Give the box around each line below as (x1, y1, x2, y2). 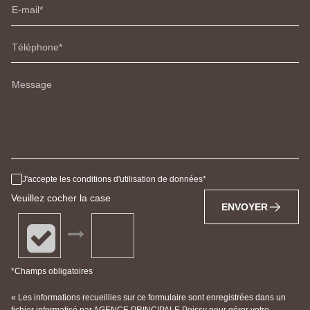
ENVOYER (221, 201, 268, 213)
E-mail (12, 4, 39, 16)
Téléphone (12, 42, 59, 53)
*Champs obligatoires (11, 266, 93, 277)
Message (12, 79, 52, 91)
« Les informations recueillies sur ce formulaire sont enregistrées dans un (11, 293, 286, 303)
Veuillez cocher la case (11, 192, 111, 204)
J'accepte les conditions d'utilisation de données (22, 174, 203, 185)
